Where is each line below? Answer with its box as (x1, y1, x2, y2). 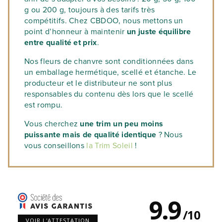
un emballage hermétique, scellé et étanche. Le (24, 67, 197, 77)
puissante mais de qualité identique (24, 130, 157, 140)
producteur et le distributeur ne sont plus (24, 78, 172, 88)
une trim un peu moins (80, 119, 164, 129)
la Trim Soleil (86, 141, 133, 151)
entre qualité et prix (24, 38, 97, 48)
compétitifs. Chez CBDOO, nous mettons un (24, 16, 183, 26)
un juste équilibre (126, 27, 191, 37)
